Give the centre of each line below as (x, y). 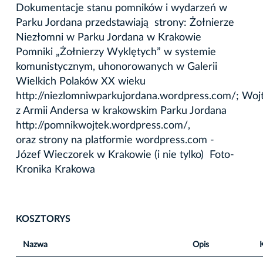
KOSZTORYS (43, 219)
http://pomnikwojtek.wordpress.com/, (103, 125)
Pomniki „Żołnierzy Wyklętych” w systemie (116, 52)
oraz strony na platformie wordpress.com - (117, 140)
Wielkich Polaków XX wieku (81, 81)
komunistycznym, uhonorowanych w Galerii (117, 67)
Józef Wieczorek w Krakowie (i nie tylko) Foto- (125, 155)
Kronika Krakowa (55, 169)
